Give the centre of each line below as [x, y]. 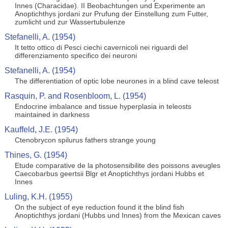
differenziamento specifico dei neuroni [76, 55]
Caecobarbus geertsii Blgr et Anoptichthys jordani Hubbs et [109, 174]
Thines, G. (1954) [36, 155]
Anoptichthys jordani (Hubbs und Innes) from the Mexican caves [118, 215]
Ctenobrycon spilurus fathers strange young [85, 140]
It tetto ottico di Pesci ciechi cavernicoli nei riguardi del [101, 47]
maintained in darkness [52, 115]
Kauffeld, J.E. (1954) [41, 130]
